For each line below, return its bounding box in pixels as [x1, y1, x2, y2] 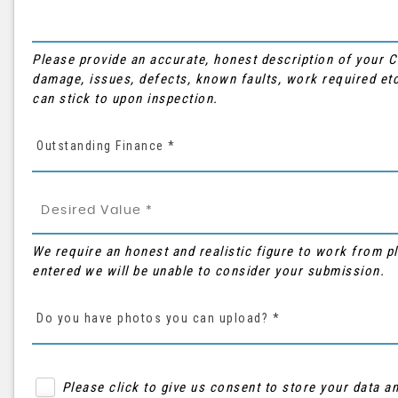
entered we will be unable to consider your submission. [32, 263, 385, 279]
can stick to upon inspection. [32, 91, 219, 107]
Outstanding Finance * [36, 139, 176, 153]
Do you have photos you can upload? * [36, 311, 280, 325]
